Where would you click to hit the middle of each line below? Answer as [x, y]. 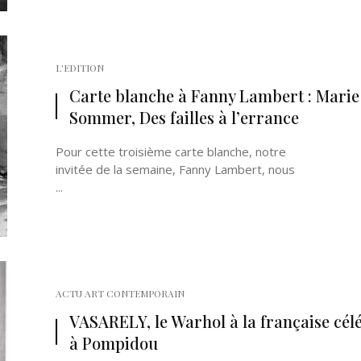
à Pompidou [114, 343]
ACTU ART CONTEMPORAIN [120, 293]
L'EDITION [80, 68]
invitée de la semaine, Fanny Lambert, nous [175, 169]
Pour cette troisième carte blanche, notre [171, 151]
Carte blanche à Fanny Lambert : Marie [214, 95]
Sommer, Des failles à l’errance [184, 117]
